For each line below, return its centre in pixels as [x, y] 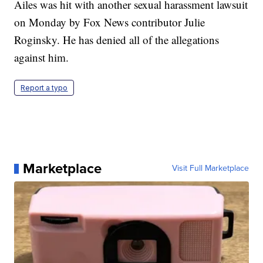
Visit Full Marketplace [210, 168]
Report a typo [44, 88]
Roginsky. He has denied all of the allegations [117, 40]
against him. [42, 58]
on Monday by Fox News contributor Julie [110, 22]
